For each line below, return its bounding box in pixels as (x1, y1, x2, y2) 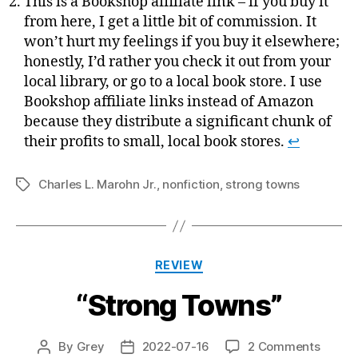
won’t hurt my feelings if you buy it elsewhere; (24, 33, 340, 51)
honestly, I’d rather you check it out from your (24, 53, 331, 71)
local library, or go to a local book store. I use (24, 73, 322, 91)
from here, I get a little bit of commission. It (24, 13, 316, 31)
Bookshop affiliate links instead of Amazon (24, 93, 314, 111)
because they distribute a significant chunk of (24, 113, 332, 131)
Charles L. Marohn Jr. (38, 177, 157, 192)
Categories (178, 253, 249, 270)
